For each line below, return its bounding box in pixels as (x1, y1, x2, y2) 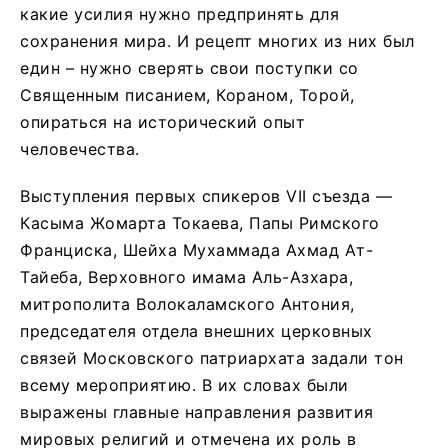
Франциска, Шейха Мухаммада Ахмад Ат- (20, 239, 373, 260)
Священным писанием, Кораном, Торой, (20, 84, 355, 105)
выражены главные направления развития (20, 401, 374, 422)
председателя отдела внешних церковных (20, 320, 373, 341)
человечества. (20, 138, 140, 159)
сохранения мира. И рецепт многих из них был (20, 30, 415, 51)
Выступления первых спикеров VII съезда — (20, 185, 392, 206)
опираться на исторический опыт (20, 111, 305, 132)
